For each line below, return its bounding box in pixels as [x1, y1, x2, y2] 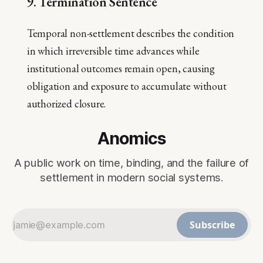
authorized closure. [26, 97, 106, 111]
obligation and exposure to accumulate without [26, 79, 227, 93]
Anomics [97, 128, 166, 149]
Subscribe [190, 218, 235, 232]
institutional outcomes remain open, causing [26, 62, 215, 76]
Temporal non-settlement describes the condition [26, 26, 235, 41]
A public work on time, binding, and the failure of [14, 157, 249, 170]
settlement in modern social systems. [40, 171, 223, 184]
